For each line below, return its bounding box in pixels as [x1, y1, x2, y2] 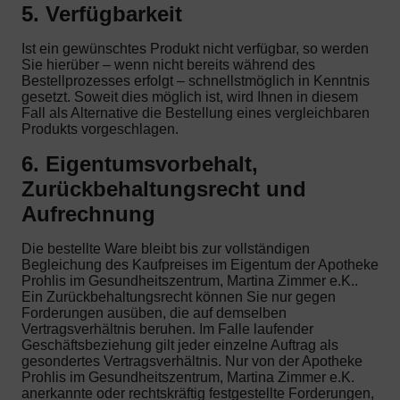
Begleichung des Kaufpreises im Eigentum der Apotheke [21, 257, 379, 273]
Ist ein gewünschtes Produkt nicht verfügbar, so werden [21, 40, 369, 56]
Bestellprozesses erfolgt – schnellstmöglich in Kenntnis [21, 72, 370, 88]
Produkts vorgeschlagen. [21, 121, 179, 137]
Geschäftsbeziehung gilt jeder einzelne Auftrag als [21, 337, 338, 354]
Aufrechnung [21, 202, 155, 227]
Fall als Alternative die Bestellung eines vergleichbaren [21, 104, 370, 121]
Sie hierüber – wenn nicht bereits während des [21, 56, 315, 72]
